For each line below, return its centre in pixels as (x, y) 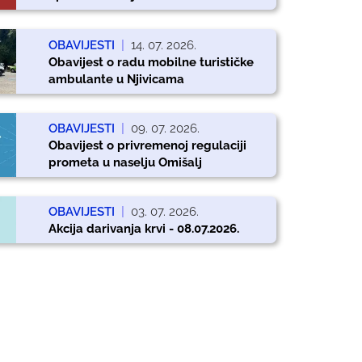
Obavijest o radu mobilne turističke (151, 61)
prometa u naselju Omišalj (125, 162)
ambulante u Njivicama (116, 78)
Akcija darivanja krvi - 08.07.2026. (143, 229)
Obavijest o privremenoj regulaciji (147, 145)
